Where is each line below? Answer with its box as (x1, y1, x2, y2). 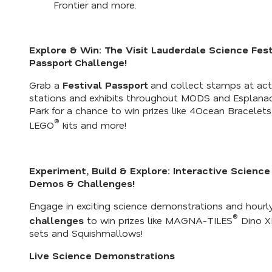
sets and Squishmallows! (29, 226, 143, 240)
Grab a (29, 78, 63, 92)
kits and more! (59, 118, 126, 132)
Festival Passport (63, 78, 148, 92)
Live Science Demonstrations (29, 249, 175, 262)
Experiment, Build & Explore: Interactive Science (29, 163, 270, 177)
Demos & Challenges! (29, 176, 135, 189)
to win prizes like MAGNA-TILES (84, 214, 233, 227)
